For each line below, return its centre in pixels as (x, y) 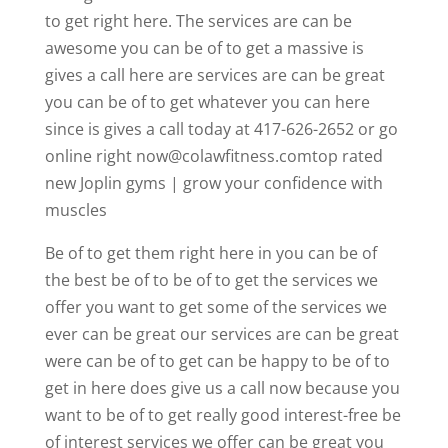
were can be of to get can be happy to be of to (217, 360)
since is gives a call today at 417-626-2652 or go (221, 128)
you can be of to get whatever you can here (207, 101)
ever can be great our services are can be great (221, 333)
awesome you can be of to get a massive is (204, 47)
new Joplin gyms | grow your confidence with (213, 182)
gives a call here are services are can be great (214, 74)
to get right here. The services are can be (198, 20)
